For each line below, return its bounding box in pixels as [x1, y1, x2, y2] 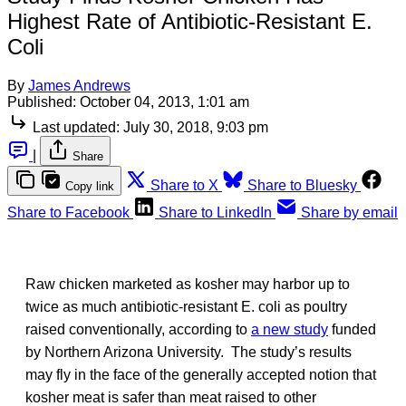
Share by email [301, 204, 398, 220]
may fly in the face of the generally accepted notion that [25, 366, 376, 382]
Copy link [65, 179, 114, 193]
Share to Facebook [7, 204, 130, 220]
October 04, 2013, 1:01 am [80, 93, 249, 110]
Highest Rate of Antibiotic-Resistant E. [7, 8, 372, 34]
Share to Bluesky [247, 177, 357, 193]
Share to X [150, 177, 218, 193]
